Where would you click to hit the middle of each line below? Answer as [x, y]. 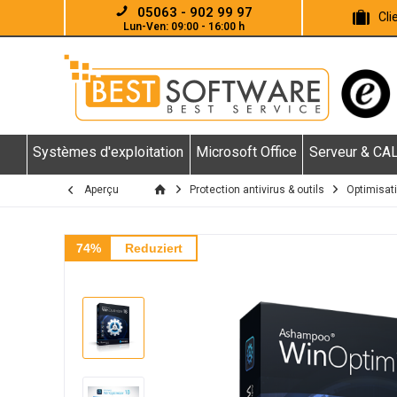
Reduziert [153, 248]
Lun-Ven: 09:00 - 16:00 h [183, 27]
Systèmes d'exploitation [109, 152]
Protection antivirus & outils [257, 190]
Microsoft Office [246, 152]
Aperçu [101, 190]
